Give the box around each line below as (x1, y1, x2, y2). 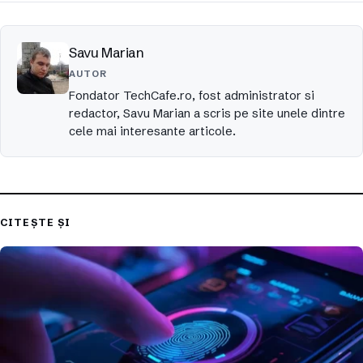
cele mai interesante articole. (69, 124, 236, 139)
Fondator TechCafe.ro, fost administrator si (69, 88, 314, 104)
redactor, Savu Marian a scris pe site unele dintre (69, 106, 345, 122)
